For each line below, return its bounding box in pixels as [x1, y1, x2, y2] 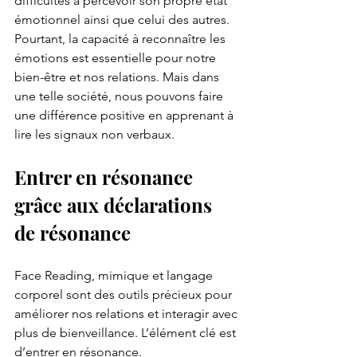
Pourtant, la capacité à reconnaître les [14, 31, 229, 47]
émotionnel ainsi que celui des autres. [14, 12, 233, 28]
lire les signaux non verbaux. [14, 127, 175, 143]
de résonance [14, 220, 131, 246]
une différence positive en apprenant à [14, 108, 237, 124]
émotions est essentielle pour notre [14, 50, 219, 66]
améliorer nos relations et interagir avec [14, 306, 241, 322]
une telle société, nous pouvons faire [14, 88, 226, 104]
